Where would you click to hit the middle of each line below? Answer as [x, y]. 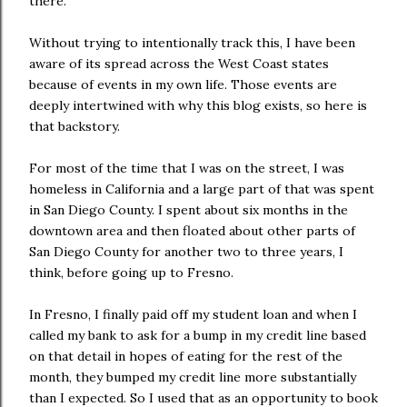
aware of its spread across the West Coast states [179, 64]
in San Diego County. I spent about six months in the [189, 210]
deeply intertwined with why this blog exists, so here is [198, 105]
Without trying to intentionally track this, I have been [192, 43]
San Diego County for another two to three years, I [186, 252]
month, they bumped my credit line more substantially [193, 377]
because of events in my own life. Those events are [183, 84]
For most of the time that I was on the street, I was [187, 168]
